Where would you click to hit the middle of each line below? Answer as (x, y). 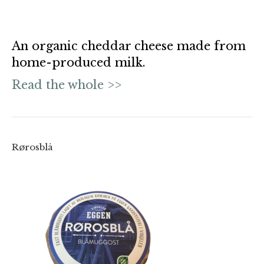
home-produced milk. (79, 62)
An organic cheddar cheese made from (129, 46)
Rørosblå (32, 147)
